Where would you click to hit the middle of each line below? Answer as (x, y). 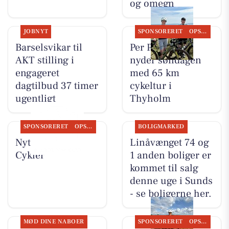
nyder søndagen (165, 61)
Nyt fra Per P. (44, 143)
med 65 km (154, 73)
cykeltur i (151, 86)
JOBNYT (36, 32)
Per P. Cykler (158, 48)
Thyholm (150, 99)
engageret (37, 73)
